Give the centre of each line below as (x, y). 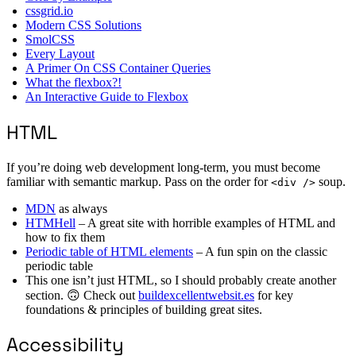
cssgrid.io (49, 10)
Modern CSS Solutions (83, 25)
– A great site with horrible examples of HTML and (205, 222)
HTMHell (50, 222)
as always (81, 208)
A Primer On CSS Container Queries (118, 68)
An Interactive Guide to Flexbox (107, 96)
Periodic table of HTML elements (109, 251)
